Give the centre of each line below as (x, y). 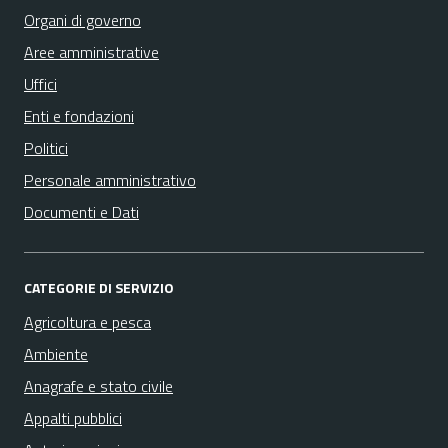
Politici (46, 148)
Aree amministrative (91, 52)
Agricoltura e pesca (87, 322)
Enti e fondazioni (79, 116)
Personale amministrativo (110, 180)
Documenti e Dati (81, 212)
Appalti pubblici (73, 418)
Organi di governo (82, 20)
